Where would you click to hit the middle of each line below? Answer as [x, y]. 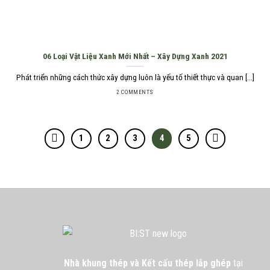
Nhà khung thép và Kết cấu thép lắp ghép [147, 263]
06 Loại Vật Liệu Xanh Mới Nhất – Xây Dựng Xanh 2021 [135, 56]
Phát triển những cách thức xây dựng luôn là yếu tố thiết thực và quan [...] [135, 77]
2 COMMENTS [135, 92]
